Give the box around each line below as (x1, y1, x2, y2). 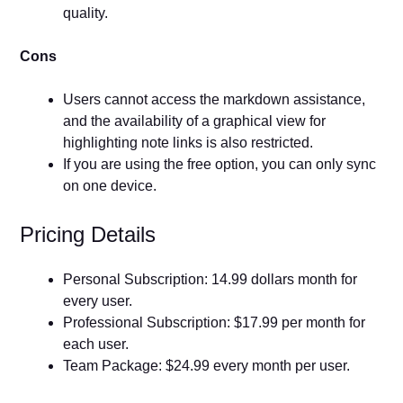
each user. (63, 336, 130, 352)
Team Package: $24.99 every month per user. (63, 357, 351, 373)
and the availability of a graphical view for (63, 112, 327, 129)
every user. (63, 292, 133, 309)
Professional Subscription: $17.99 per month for (63, 314, 366, 330)
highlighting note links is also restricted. (63, 134, 318, 150)
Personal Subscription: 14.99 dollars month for (63, 271, 358, 287)
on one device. (63, 177, 161, 193)
